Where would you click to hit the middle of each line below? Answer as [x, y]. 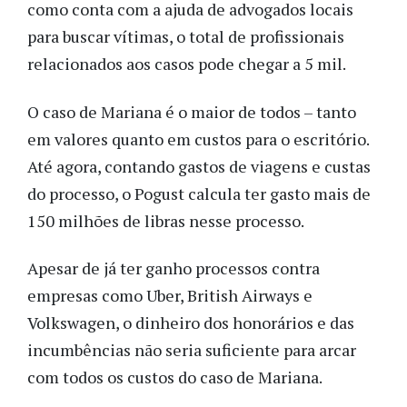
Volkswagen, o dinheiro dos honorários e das [191, 323]
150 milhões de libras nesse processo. [166, 220]
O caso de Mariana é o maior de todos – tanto [192, 111]
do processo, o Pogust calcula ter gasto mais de [199, 193]
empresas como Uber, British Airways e [170, 296]
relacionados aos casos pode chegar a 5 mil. [188, 64]
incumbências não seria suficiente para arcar [192, 350]
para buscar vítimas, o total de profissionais [186, 37]
